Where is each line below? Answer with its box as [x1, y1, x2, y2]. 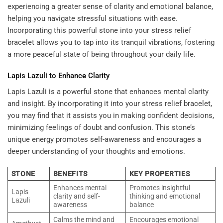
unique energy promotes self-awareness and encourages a [7, 134, 201, 144]
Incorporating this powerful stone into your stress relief [7, 25, 191, 35]
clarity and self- [53, 192, 100, 201]
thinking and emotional [129, 192, 200, 201]
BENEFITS [53, 170, 88, 178]
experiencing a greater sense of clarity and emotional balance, [7, 1, 213, 11]
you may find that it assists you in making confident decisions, [7, 111, 214, 120]
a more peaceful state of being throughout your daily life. [7, 49, 196, 59]
